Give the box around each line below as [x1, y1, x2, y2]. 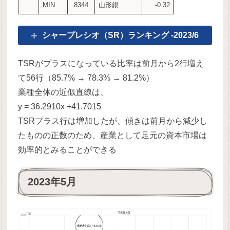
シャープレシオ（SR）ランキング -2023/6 [42, 31, 199, 40]
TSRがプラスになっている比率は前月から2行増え [18, 59, 204, 68]
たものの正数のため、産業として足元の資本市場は [18, 131, 207, 140]
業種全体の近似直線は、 [18, 88, 109, 97]
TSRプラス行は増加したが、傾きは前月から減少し [18, 117, 208, 126]
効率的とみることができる [18, 145, 117, 155]
